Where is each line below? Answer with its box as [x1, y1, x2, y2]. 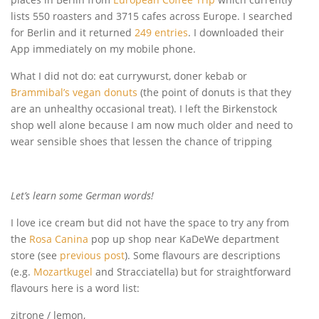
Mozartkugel [33, 264, 93, 278]
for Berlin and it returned [11, 25, 135, 39]
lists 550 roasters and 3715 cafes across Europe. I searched [11, 9, 293, 23]
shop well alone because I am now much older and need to [11, 117, 293, 132]
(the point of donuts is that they [137, 85, 291, 99]
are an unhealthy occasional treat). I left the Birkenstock [11, 101, 277, 115]
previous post [60, 248, 125, 262]
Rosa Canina [29, 231, 88, 246]
